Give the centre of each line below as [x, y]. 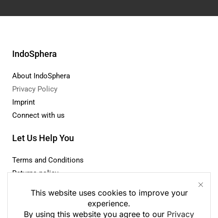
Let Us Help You [43, 205]
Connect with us [38, 183]
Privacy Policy [35, 156]
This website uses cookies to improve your [109, 192]
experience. [109, 203]
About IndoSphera [41, 143]
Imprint [24, 170]
